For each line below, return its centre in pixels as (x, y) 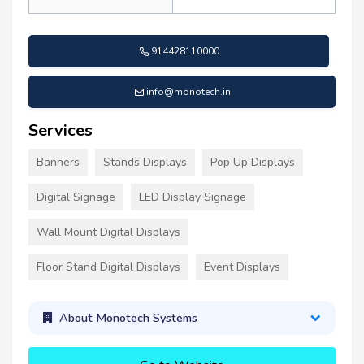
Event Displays (242, 266)
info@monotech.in (188, 91)
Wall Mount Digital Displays (108, 232)
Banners (58, 162)
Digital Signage (76, 197)
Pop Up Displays (253, 162)
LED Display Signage (193, 197)
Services (61, 130)
